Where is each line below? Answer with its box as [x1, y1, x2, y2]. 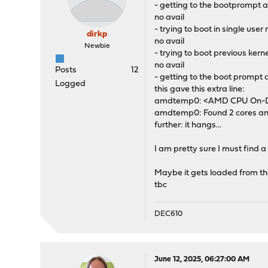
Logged [55, 80, 86, 89]
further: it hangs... [154, 121, 222, 130]
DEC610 [154, 210, 183, 218]
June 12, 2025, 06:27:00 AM [154, 255, 250, 263]
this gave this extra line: [154, 85, 245, 94]
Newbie [84, 42, 110, 50]
